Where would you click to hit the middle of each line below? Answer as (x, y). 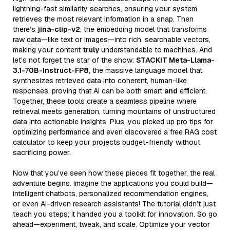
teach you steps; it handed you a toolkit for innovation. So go (115, 214)
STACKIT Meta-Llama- (175, 60)
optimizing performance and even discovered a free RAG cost (115, 132)
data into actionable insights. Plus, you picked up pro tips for (113, 121)
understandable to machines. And (156, 50)
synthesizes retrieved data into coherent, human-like (100, 80)
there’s (25, 29)
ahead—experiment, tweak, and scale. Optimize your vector (111, 224)
